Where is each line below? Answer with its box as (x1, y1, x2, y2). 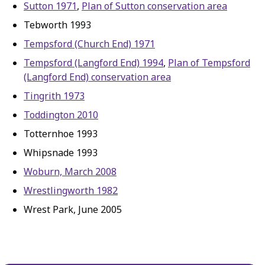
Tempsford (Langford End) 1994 (24, 56, 163, 69)
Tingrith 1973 (24, 89, 85, 102)
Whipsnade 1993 (24, 146, 98, 159)
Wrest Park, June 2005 (24, 203, 122, 216)
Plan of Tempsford (168, 56, 250, 69)
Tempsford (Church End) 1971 (24, 37, 155, 50)
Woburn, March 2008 (24, 165, 117, 178)
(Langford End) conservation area (24, 70, 171, 83)
